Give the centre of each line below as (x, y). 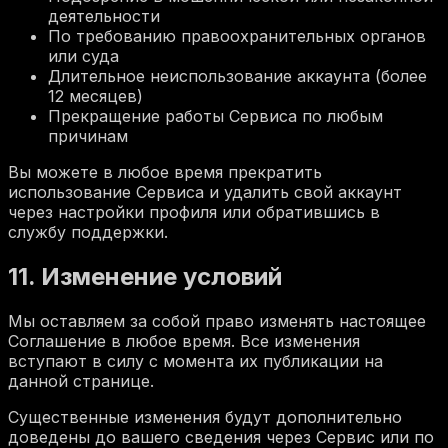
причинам (88, 136)
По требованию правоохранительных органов (237, 36)
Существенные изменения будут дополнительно (205, 417)
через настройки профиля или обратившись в (194, 212)
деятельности (104, 16)
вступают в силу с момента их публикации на (195, 361)
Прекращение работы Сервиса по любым (215, 116)
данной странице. (81, 381)
